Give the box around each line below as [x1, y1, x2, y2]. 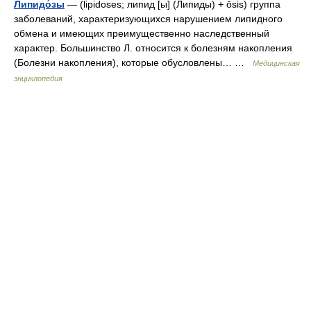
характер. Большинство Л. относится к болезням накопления [14, 42, 292, 53]
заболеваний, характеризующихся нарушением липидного [14, 13, 283, 24]
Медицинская [253, 59, 300, 67]
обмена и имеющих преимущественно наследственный [14, 28, 269, 39]
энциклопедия [14, 74, 62, 83]
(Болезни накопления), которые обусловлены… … [14, 57, 253, 68]
